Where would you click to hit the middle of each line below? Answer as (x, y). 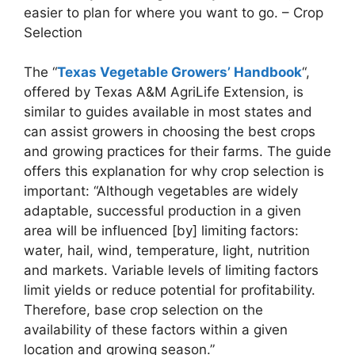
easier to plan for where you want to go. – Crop (174, 12)
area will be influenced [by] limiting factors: (161, 231)
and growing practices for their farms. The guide (177, 152)
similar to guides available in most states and (168, 112)
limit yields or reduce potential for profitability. (170, 290)
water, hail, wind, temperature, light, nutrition (167, 251)
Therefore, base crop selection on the (143, 310)
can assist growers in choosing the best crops (170, 132)
